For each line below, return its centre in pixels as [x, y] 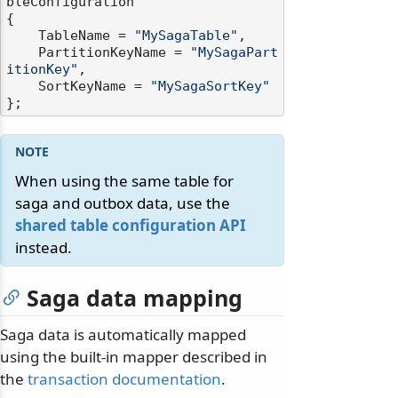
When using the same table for [124, 181]
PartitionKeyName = [114, 53]
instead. [44, 248]
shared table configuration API [131, 226]
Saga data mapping [135, 298]
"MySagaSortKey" [210, 87]
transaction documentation [124, 379]
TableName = [86, 36]
